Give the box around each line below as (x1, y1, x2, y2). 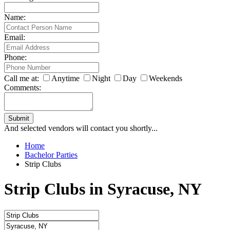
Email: (4, 32, 25, 42)
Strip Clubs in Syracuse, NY (4, 180, 202, 199)
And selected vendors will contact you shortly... (4, 123, 158, 132)
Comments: (4, 83, 41, 92)
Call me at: (4, 73, 39, 83)
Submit (8, 114, 29, 122)
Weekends (149, 73, 182, 83)
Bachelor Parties (25, 150, 78, 159)
